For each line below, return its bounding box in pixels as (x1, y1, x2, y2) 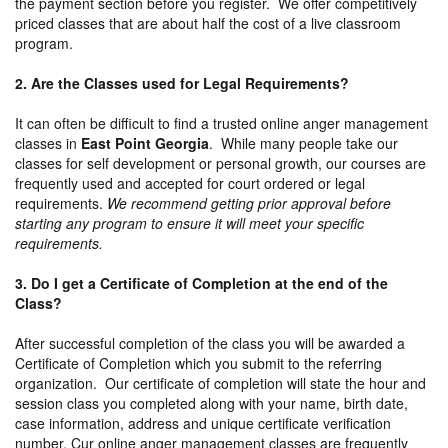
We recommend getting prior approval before (107, 192, 391, 213)
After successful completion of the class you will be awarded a (15, 332, 405, 353)
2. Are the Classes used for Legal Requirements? (15, 72, 349, 93)
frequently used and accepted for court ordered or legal (15, 172, 365, 193)
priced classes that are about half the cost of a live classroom (15, 12, 401, 33)
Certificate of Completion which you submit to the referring (15, 352, 382, 373)
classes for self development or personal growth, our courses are (15, 152, 426, 173)
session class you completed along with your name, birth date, (15, 392, 408, 413)
